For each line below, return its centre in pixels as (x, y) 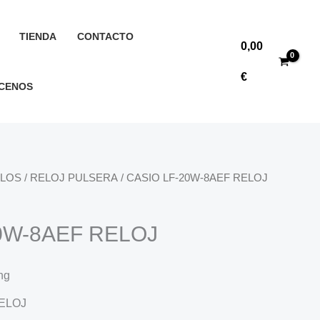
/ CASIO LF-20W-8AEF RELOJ (193, 178)
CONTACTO (105, 36)
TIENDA (38, 36)
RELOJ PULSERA (74, 178)
